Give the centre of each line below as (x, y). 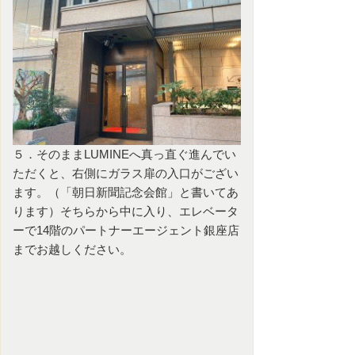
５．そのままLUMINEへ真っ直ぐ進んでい (124, 154)
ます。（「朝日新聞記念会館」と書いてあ (126, 192)
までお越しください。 (72, 249)
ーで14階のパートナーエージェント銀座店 (126, 230)
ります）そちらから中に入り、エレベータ (126, 211)
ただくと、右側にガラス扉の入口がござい (126, 173)
